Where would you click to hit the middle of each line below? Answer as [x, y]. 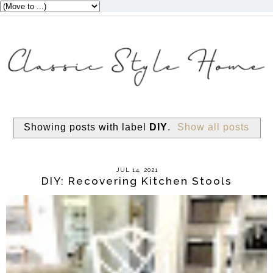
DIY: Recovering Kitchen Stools [136, 181]
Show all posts [213, 127]
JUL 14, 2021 [137, 170]
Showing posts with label [87, 127]
